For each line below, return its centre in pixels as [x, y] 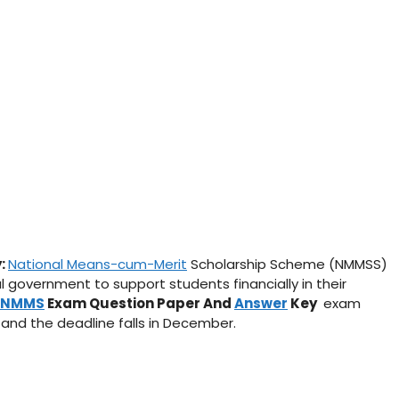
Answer [261, 304]
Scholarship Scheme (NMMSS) [287, 265]
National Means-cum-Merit [98, 265]
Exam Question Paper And [139, 304]
